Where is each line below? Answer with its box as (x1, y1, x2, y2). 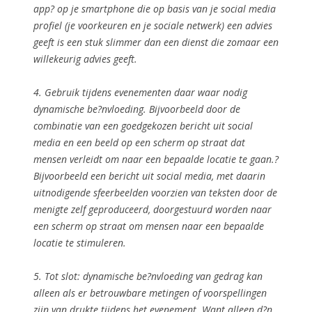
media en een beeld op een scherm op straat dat (33, 135, 245, 149)
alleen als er (33, 286, 90, 299)
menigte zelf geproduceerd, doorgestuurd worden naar (33, 202, 272, 216)
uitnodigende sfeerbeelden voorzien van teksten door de (33, 185, 277, 199)
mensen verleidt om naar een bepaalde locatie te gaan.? (33, 152, 279, 166)
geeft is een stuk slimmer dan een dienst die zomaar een (33, 35, 279, 49)
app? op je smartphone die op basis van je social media (33, 1, 276, 15)
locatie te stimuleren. (33, 235, 126, 249)
